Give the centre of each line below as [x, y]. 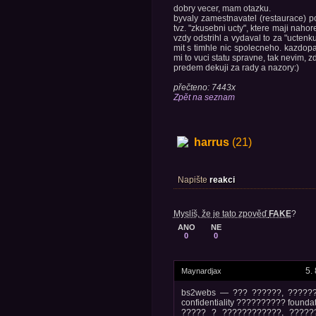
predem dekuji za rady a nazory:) [236, 68]
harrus [211, 142]
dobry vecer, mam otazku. [222, 8]
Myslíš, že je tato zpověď [221, 213]
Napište [193, 180]
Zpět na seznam [204, 97]
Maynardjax [201, 271]
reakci [222, 180]
